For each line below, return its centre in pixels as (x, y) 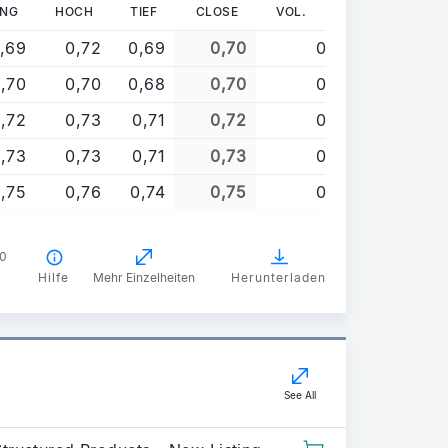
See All (300, 394)
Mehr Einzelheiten (144, 277)
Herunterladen (278, 277)
